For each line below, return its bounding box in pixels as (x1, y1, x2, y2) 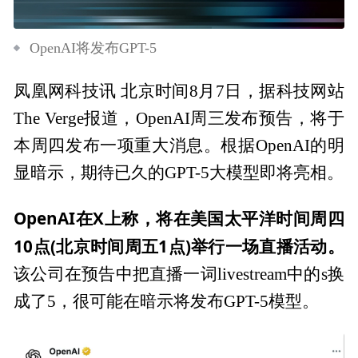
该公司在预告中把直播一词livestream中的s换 (14, 265, 344, 284)
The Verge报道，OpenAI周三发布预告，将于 (14, 109, 344, 128)
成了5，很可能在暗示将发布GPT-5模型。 (14, 292, 320, 311)
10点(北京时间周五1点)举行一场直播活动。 (14, 235, 344, 258)
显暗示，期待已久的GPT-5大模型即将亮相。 (14, 164, 344, 182)
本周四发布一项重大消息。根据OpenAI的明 (14, 137, 344, 155)
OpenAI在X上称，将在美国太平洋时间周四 (14, 207, 344, 230)
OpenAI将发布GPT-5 (29, 40, 157, 57)
